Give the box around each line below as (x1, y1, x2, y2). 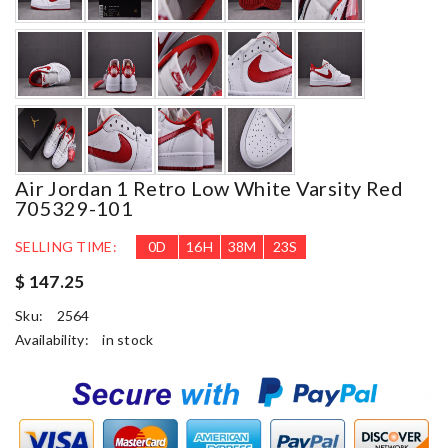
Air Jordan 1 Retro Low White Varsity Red (15, 175, 403, 200)
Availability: (15, 330, 93, 348)
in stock (102, 330, 154, 348)
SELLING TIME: (15, 237, 117, 255)
